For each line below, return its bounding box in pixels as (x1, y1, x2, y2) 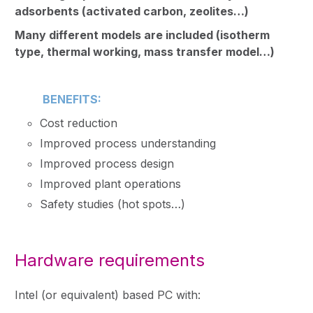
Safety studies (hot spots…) (40, 196, 185, 211)
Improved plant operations (40, 176, 181, 191)
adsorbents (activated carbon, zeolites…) (15, 3, 249, 18)
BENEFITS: (43, 92, 101, 106)
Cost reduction (40, 115, 117, 130)
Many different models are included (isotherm (15, 27, 270, 42)
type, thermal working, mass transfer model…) (15, 44, 275, 59)
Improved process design (40, 156, 174, 170)
